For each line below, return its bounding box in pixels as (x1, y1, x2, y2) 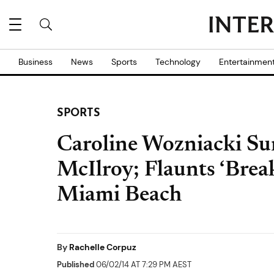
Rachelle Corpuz (69, 242, 136, 253)
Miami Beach (57, 185, 182, 207)
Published (57, 259, 94, 270)
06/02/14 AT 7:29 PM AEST (94, 259, 191, 270)
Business (18, 56, 53, 67)
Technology (155, 56, 201, 67)
